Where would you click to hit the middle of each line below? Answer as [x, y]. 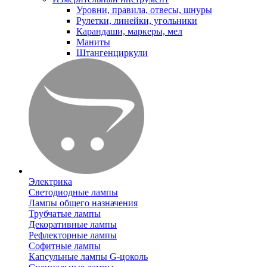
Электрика [50, 182]
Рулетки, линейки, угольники [137, 21]
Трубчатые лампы [65, 214]
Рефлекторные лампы [73, 235]
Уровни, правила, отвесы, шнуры [144, 10]
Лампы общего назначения [83, 203]
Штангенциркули [112, 53]
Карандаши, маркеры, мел [129, 32]
